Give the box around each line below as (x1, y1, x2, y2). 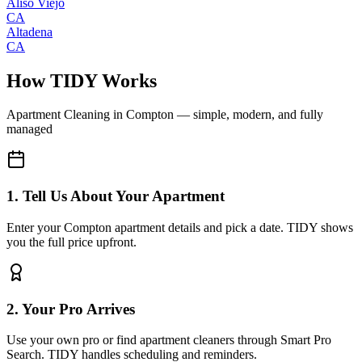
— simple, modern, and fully (174, 107, 323, 122)
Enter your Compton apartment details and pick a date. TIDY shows (6, 220, 353, 234)
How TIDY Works (6, 69, 157, 91)
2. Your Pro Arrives (6, 300, 135, 318)
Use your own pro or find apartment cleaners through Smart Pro (6, 333, 331, 347)
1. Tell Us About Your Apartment (6, 187, 225, 205)
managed (6, 122, 53, 137)
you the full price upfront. (6, 234, 137, 249)
